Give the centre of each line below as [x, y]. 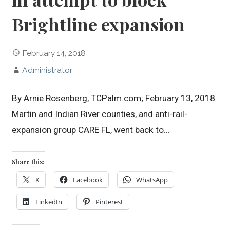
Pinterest [110, 202]
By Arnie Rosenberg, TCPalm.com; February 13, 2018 [114, 98]
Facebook [88, 180]
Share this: [28, 162]
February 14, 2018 [54, 53]
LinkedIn [49, 202]
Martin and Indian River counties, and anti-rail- [100, 114]
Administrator [47, 70]
